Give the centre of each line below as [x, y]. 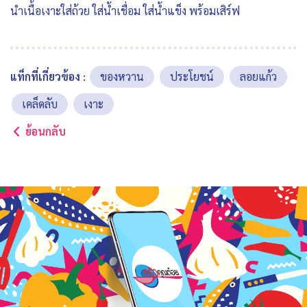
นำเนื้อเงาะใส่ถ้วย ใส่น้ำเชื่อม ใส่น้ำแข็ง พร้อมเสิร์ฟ [125, 11]
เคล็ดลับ [40, 104]
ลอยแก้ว [258, 77]
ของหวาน [122, 77]
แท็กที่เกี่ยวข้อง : [48, 77]
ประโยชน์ [192, 77]
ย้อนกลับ [46, 132]
